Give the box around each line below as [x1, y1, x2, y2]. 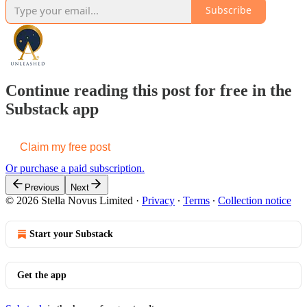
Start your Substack [29, 228, 113, 239]
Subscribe [206, 3, 251, 17]
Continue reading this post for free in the [5, 81, 292, 99]
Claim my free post [20, 140, 110, 153]
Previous [25, 182, 60, 193]
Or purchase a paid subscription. [5, 162, 145, 174]
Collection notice [218, 194, 291, 206]
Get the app [17, 269, 66, 280]
